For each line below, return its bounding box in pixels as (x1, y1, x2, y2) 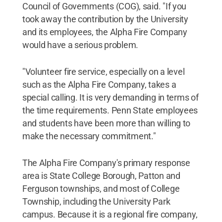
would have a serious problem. (22, 40, 138, 50)
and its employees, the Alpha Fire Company (22, 27, 187, 37)
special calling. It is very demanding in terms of (22, 92, 199, 103)
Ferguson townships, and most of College (22, 183, 180, 194)
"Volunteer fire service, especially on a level (22, 66, 185, 77)
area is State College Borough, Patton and (22, 170, 180, 181)
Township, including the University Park (22, 196, 170, 207)
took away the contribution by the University (22, 14, 188, 24)
